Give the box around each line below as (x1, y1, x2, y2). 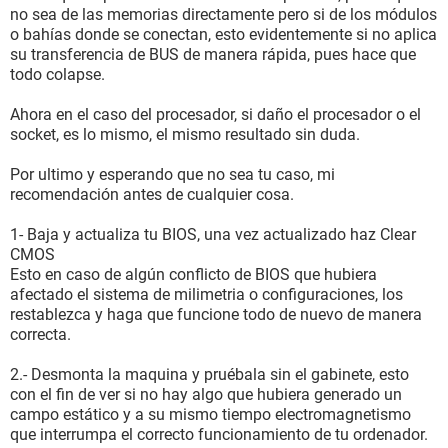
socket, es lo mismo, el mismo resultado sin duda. (10, 125, 360, 144)
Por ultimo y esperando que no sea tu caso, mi (10, 165, 335, 184)
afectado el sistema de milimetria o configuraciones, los (10, 285, 403, 304)
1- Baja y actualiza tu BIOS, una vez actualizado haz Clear (10, 225, 416, 244)
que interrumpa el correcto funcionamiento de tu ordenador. (10, 425, 428, 444)
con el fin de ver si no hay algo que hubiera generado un (10, 385, 402, 404)
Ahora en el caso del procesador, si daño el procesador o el (10, 105, 421, 124)
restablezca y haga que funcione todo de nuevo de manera (10, 305, 422, 324)
